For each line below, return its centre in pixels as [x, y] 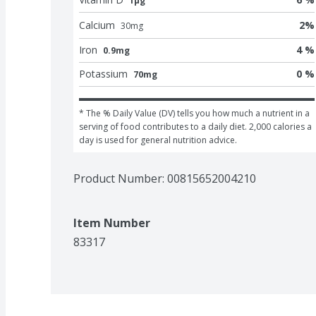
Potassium [103, 73]
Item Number [112, 223]
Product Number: [120, 178]
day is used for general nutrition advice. [158, 140]
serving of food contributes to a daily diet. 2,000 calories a [195, 126]
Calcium [97, 25]
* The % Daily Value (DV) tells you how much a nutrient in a [194, 113]
